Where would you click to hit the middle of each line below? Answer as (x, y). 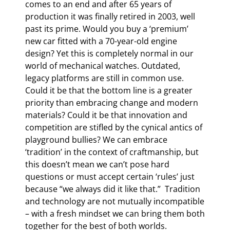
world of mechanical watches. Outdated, (103, 66)
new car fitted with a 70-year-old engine (101, 41)
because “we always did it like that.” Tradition (113, 189)
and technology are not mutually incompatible (115, 201)
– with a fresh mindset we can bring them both (115, 214)
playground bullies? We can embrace (96, 140)
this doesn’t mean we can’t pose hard (97, 164)
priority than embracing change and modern (112, 103)
